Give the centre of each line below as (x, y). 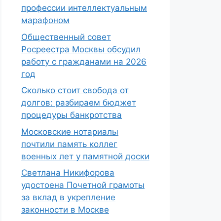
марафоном (45, 20)
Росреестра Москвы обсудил (81, 49)
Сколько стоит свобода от (75, 90)
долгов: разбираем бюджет (79, 103)
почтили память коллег (69, 144)
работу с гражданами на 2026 (84, 61)
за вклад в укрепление (68, 197)
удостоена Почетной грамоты (83, 185)
